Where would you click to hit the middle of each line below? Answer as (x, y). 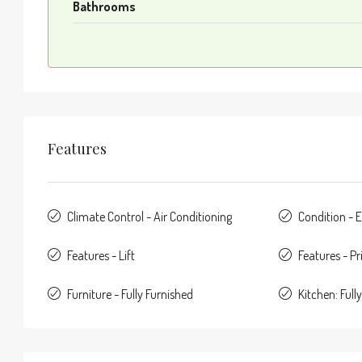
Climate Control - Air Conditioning (149, 216)
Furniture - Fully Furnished (130, 294)
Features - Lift (101, 255)
